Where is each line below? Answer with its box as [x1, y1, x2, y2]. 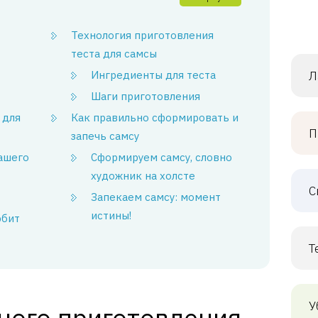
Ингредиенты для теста [91, 68, 216, 82]
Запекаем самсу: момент [91, 190, 221, 204]
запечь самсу [71, 129, 140, 143]
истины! [91, 209, 132, 222]
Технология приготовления [71, 28, 214, 42]
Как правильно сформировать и [71, 111, 239, 124]
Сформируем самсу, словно [91, 150, 233, 164]
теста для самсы [71, 47, 158, 60]
